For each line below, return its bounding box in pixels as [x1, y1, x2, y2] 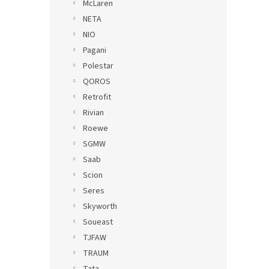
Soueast [83, 216, 113, 228]
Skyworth [83, 201, 117, 213]
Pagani [83, 44, 106, 56]
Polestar [83, 60, 113, 72]
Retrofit [83, 91, 111, 103]
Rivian [83, 107, 104, 119]
